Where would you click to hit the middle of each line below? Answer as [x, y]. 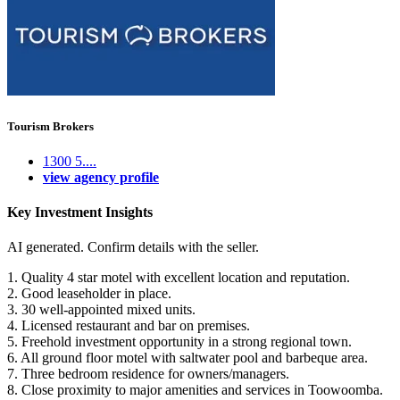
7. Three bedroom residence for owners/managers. [148, 374]
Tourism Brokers [50, 126]
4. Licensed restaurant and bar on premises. [129, 326]
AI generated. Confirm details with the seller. [133, 247]
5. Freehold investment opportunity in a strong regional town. [179, 342]
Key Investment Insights [80, 212]
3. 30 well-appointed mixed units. [101, 310]
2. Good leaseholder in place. [89, 294]
